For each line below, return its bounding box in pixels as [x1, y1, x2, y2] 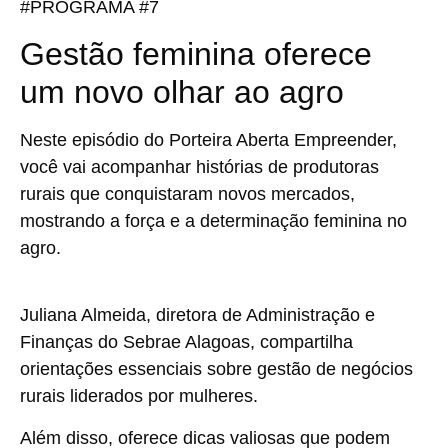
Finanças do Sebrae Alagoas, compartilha [20, 332, 353, 353]
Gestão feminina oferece [20, 36, 372, 73]
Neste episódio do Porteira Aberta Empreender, [20, 130, 397, 151]
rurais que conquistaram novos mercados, [20, 184, 355, 205]
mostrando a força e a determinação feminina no [20, 211, 407, 232]
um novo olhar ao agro [20, 74, 344, 111]
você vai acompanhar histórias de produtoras [20, 157, 379, 178]
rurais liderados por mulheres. [20, 386, 258, 407]
